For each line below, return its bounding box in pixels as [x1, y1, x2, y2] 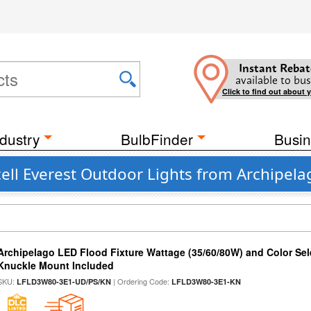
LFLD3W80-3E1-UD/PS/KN [17, 276, 112, 287]
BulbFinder [121, 128, 193, 149]
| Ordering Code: [111, 276, 172, 287]
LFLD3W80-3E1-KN [171, 276, 242, 287]
